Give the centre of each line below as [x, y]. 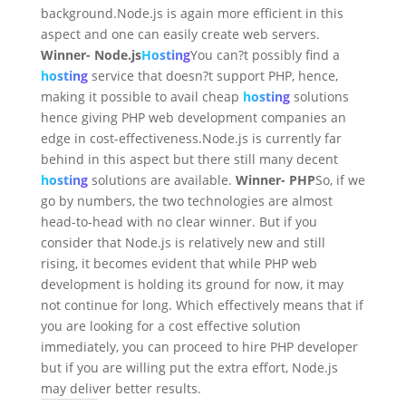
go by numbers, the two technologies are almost [186, 201]
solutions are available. [161, 180]
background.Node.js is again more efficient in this [192, 14]
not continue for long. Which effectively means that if [202, 305]
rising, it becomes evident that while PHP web [179, 264]
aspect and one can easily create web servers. [180, 34]
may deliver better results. [121, 389]
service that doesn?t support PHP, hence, [213, 76]
